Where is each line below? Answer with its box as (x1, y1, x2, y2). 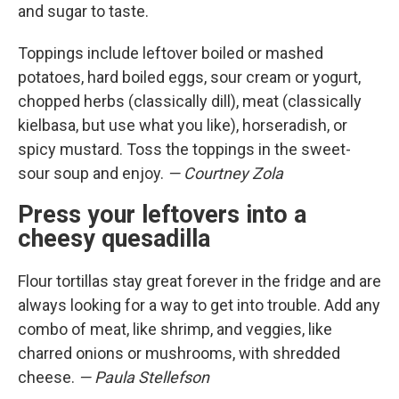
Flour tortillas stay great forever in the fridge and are (18, 272, 381, 290)
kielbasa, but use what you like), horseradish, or (18, 116, 347, 134)
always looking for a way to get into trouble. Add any (18, 296, 380, 314)
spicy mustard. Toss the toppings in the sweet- (18, 140, 351, 159)
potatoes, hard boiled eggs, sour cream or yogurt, (18, 68, 361, 86)
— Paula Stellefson (78, 368, 209, 387)
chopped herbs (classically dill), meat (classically (18, 92, 362, 110)
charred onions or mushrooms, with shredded (18, 344, 340, 362)
